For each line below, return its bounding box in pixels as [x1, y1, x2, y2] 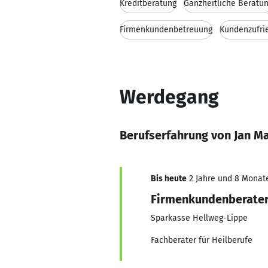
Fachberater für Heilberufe [151, 235, 252, 245]
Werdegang [120, 86, 219, 108]
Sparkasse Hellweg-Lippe [151, 213, 248, 223]
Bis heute [151, 173, 187, 184]
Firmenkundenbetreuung [120, 25, 212, 35]
